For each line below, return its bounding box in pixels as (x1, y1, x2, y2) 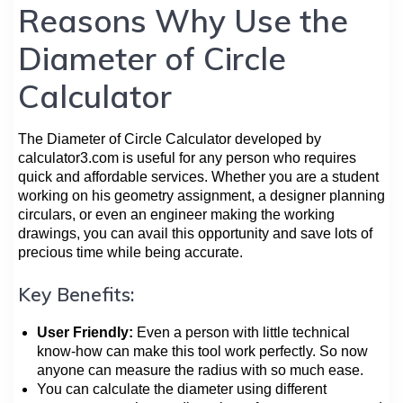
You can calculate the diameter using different (37, 381, 327, 397)
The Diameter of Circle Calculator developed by (18, 130, 321, 147)
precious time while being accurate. (18, 244, 243, 260)
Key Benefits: (18, 282, 134, 306)
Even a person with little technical (133, 324, 350, 340)
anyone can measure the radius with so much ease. (37, 362, 363, 378)
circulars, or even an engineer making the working (18, 206, 335, 222)
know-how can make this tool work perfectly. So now (37, 343, 368, 359)
